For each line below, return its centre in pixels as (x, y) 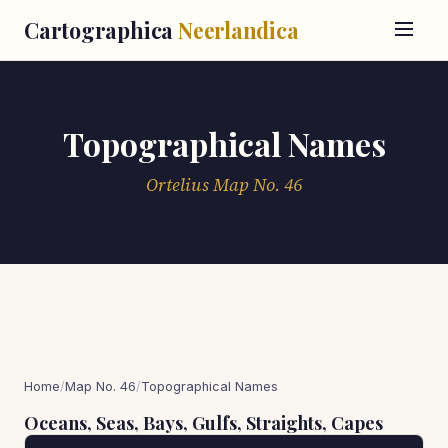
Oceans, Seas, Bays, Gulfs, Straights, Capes (203, 423)
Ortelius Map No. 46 (224, 185)
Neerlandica (238, 30)
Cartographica (101, 30)
